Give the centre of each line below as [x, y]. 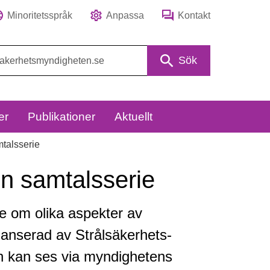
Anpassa [125, 15]
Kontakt [194, 15]
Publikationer [62, 117]
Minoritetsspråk [39, 15]
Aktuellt [134, 117]
